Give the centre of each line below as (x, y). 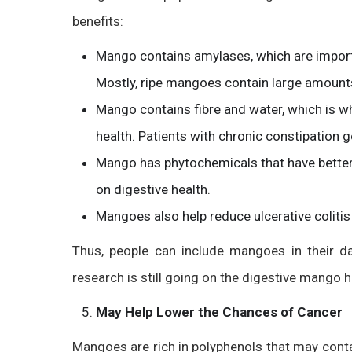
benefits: (98, 21)
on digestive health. (153, 189)
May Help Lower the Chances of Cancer (219, 312)
